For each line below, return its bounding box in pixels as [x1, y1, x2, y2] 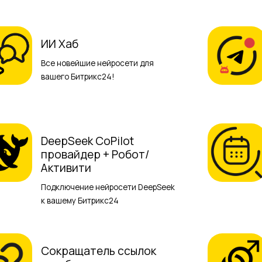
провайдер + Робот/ [41, 146, 150, 162]
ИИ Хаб [41, 36, 79, 52]
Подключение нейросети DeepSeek [41, 181, 175, 192]
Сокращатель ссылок [41, 243, 157, 259]
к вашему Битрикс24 [41, 195, 119, 206]
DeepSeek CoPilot [41, 133, 135, 149]
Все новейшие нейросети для [41, 58, 154, 69]
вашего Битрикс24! [41, 71, 115, 82]
